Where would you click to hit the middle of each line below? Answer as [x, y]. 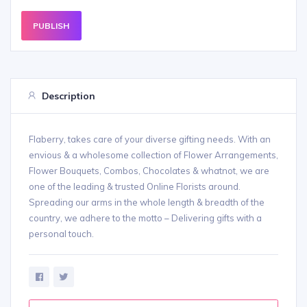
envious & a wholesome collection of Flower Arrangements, [153, 155]
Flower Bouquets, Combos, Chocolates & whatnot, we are [149, 171]
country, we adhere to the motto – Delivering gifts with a [145, 218]
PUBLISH [51, 25]
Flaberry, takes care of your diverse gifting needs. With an [150, 139]
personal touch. [61, 234]
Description [68, 95]
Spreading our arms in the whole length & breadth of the [147, 202]
